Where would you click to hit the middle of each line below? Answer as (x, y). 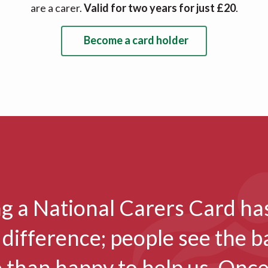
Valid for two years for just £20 (159, 8)
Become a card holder (136, 40)
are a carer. (57, 8)
